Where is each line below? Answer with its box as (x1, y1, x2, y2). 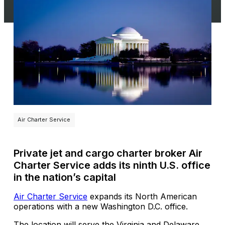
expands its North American (87, 191, 197, 202)
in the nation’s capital (14, 171, 116, 183)
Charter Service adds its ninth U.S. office (14, 159, 210, 171)
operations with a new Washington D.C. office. (14, 201, 188, 212)
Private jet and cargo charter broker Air (14, 147, 202, 159)
